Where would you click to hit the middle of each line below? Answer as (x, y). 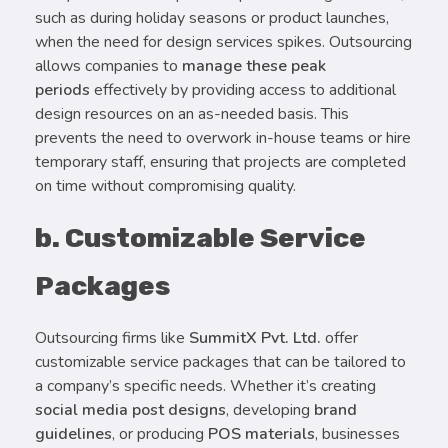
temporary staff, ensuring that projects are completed (220, 161)
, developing (270, 409)
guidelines (73, 433)
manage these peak (254, 65)
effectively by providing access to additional (243, 89)
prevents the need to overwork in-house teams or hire (223, 137)
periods (62, 89)
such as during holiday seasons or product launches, (212, 17)
